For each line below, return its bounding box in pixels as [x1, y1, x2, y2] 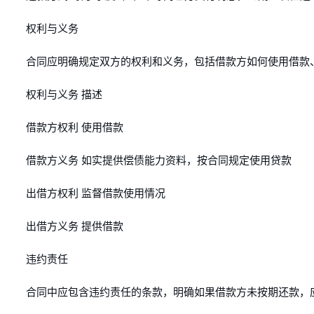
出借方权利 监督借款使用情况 [26, 188, 165, 199]
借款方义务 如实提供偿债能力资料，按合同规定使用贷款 [26, 155, 292, 166]
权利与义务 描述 [26, 89, 102, 100]
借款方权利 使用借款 [26, 122, 123, 133]
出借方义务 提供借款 [26, 221, 123, 232]
